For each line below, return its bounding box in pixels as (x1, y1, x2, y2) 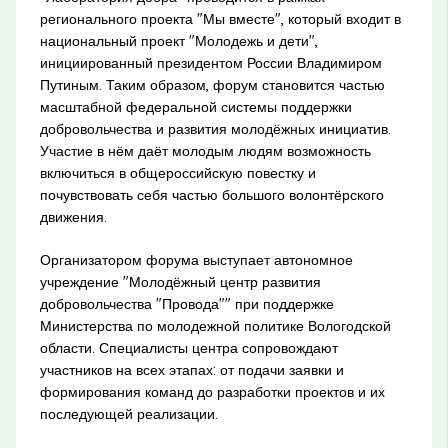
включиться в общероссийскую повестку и (39, 163, 316, 182)
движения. (39, 207, 107, 226)
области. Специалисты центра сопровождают (39, 338, 338, 357)
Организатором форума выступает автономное (39, 250, 353, 269)
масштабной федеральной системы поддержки (39, 97, 352, 116)
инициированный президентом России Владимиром (39, 53, 382, 72)
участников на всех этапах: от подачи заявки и (39, 360, 344, 379)
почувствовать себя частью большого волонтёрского (39, 185, 384, 204)
